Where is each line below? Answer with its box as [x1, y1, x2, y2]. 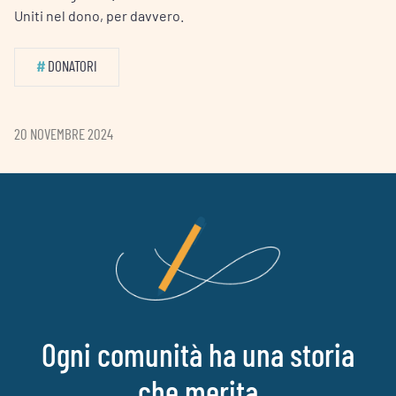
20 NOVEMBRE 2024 [14, 126, 113, 142]
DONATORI [48, 58, 97, 74]
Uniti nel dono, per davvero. [14, 6, 184, 24]
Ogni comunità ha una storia [42, 334, 354, 373]
